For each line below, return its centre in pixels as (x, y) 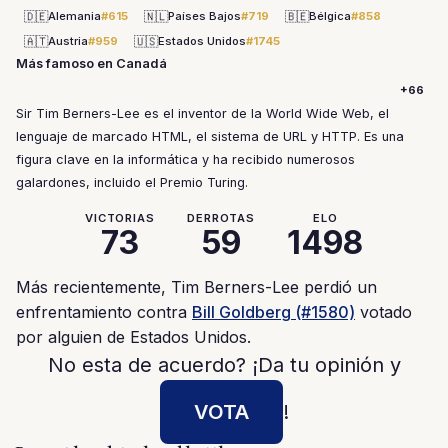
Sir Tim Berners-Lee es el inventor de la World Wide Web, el (202, 113)
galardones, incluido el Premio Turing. (132, 182)
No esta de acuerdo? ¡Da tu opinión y (224, 365)
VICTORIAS (119, 218)
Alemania (74, 16)
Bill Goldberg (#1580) (273, 312)
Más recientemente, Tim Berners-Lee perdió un (196, 287)
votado (383, 312)
